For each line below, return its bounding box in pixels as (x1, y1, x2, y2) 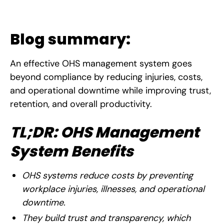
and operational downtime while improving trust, (10, 84, 211, 96)
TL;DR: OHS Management (10, 121, 199, 142)
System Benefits (10, 140, 133, 161)
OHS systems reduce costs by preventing (22, 169, 193, 181)
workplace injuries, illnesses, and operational (22, 182, 204, 195)
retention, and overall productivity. (10, 97, 152, 110)
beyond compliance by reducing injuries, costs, (10, 70, 202, 83)
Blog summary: (10, 28, 130, 49)
